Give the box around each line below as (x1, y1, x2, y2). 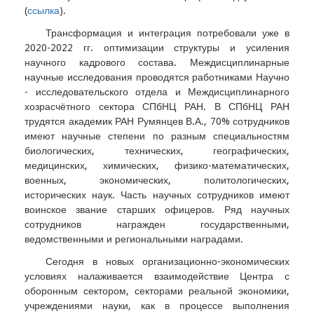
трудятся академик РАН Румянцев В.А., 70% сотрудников (25, 115, 289, 127)
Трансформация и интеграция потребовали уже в (46, 27, 289, 39)
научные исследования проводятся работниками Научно (25, 71, 289, 83)
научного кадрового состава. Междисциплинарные (25, 56, 289, 68)
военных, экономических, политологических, (25, 174, 289, 186)
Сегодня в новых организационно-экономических (46, 255, 289, 267)
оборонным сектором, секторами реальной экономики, (25, 285, 289, 296)
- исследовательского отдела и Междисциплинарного (25, 86, 289, 97)
